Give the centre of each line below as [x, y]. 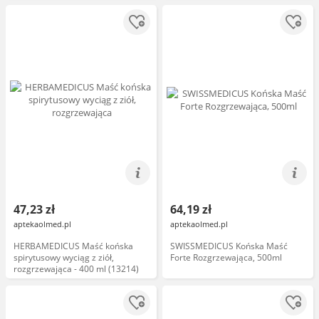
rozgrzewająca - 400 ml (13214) [76, 269]
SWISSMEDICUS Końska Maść [229, 246]
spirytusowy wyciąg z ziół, [64, 257]
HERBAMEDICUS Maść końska [73, 246]
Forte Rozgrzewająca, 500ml [226, 257]
